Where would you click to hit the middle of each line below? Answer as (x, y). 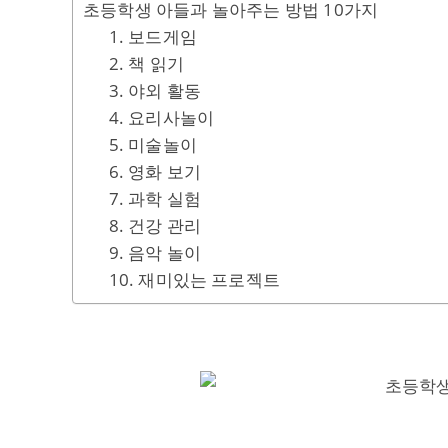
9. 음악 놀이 (155, 252)
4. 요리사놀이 (161, 117)
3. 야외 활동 (155, 90)
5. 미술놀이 (152, 144)
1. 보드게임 (152, 36)
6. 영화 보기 (155, 171)
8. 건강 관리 (155, 225)
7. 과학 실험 (155, 198)
